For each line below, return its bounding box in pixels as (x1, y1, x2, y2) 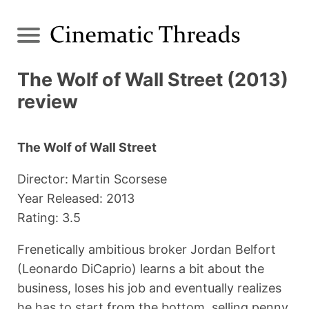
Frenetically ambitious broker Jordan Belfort (17, 242, 276, 257)
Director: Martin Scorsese (17, 172, 167, 187)
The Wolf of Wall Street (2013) (17, 68, 288, 92)
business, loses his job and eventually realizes (17, 281, 281, 296)
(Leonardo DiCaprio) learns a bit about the (17, 261, 264, 277)
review (17, 90, 78, 114)
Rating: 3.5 (17, 210, 81, 226)
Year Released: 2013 (17, 191, 134, 206)
